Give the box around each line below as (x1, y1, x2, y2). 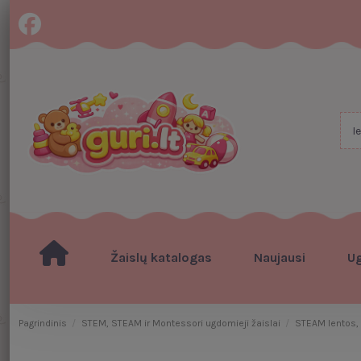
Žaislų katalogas (110, 250, 212, 265)
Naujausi (253, 250, 305, 265)
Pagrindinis (18, 317, 67, 329)
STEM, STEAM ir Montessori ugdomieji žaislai (81, 317, 280, 329)
